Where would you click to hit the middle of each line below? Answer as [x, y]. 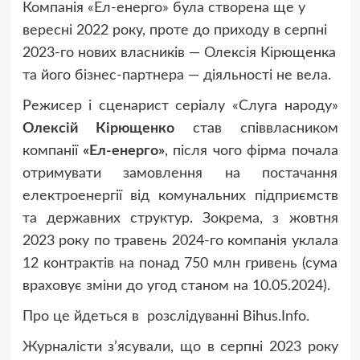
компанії [52, 151]
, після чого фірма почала [251, 151]
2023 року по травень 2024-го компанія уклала [180, 241]
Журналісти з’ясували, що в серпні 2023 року [180, 348]
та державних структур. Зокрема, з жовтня [180, 219]
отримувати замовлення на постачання [180, 174]
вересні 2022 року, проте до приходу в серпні [174, 31]
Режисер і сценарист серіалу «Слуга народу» [180, 106]
